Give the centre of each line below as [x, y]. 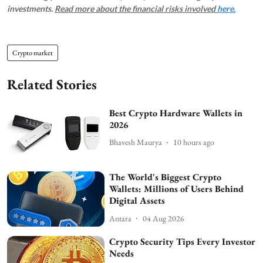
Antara [121, 218]
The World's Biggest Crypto [166, 177]
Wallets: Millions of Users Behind [177, 189]
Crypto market [33, 53]
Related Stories [52, 84]
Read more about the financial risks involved [136, 8]
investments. [31, 8]
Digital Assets [137, 201]
